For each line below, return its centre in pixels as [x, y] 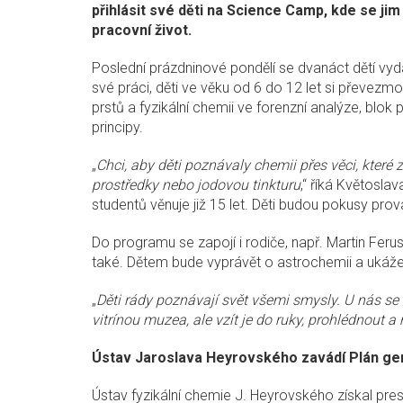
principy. [117, 128]
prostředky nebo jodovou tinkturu [196, 185]
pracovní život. [142, 31]
